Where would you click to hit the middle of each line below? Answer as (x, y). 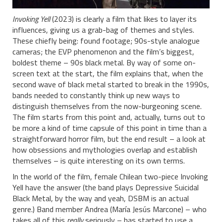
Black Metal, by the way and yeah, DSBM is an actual (101, 198)
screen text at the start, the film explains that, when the (108, 74)
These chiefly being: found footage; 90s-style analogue (106, 41)
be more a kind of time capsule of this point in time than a (110, 128)
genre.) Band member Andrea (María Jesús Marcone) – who (110, 209)
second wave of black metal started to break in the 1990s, (111, 84)
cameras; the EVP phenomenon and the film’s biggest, (103, 52)
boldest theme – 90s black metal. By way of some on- (104, 63)
